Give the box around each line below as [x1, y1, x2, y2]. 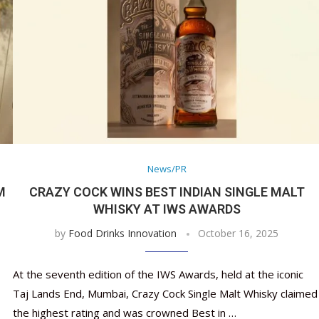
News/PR [147, 162, 187, 176]
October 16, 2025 [198, 226, 279, 241]
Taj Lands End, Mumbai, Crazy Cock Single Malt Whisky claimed [12, 286, 318, 301]
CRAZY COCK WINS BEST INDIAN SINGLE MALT [28, 184, 305, 200]
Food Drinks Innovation [68, 226, 177, 241]
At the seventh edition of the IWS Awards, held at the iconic [12, 267, 303, 282]
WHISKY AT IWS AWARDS [93, 202, 241, 217]
